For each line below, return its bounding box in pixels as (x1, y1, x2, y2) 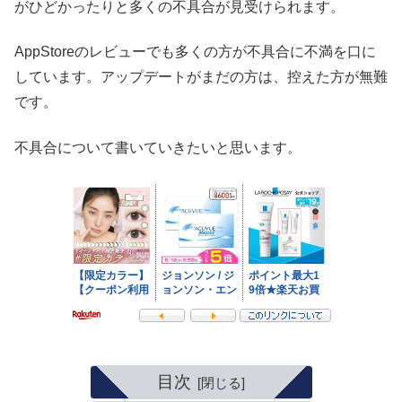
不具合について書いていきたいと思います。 (14, 139, 301, 155)
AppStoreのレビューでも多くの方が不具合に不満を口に (14, 44, 376, 60)
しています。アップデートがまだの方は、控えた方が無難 (14, 69, 388, 85)
